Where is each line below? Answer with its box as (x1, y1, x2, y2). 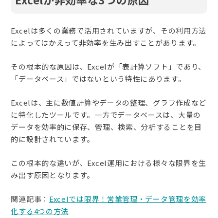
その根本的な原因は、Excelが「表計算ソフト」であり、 (11, 61, 206, 72)
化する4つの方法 (11, 205, 69, 216)
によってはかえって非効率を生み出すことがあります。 (11, 37, 200, 48)
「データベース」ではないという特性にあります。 (11, 73, 186, 84)
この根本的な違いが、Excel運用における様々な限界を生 (11, 157, 207, 168)
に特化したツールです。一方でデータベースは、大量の (11, 109, 201, 120)
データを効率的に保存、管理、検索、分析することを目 (11, 121, 202, 132)
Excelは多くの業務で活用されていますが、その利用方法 (11, 25, 207, 36)
